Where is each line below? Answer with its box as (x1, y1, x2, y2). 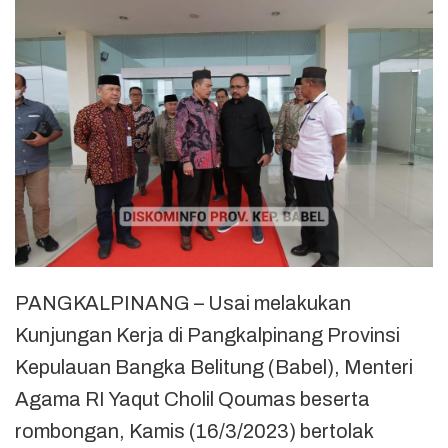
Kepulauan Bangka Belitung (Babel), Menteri (15, 355, 413, 378)
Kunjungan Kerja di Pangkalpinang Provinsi (15, 323, 400, 346)
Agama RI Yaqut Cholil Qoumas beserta (15, 387, 370, 410)
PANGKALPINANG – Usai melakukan (15, 291, 351, 314)
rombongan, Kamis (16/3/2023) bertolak (15, 419, 373, 442)
